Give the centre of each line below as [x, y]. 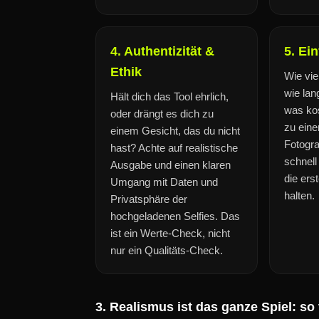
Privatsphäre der [149, 199]
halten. [299, 195]
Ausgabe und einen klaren [171, 165]
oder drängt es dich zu [162, 114]
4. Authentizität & [162, 51]
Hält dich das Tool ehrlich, [169, 96]
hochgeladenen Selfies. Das [175, 216]
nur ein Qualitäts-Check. [167, 250]
